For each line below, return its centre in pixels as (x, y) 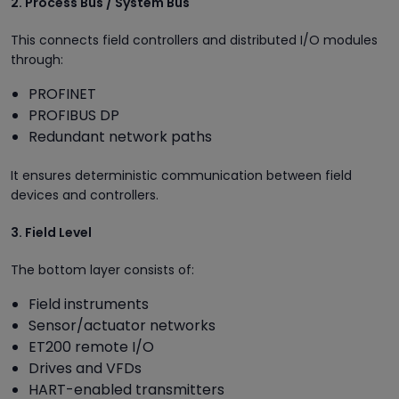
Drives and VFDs (85, 368)
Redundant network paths (120, 136)
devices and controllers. (85, 195)
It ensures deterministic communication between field (181, 175)
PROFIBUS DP (74, 115)
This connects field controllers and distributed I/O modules (194, 40)
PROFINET (62, 94)
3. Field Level (51, 232)
